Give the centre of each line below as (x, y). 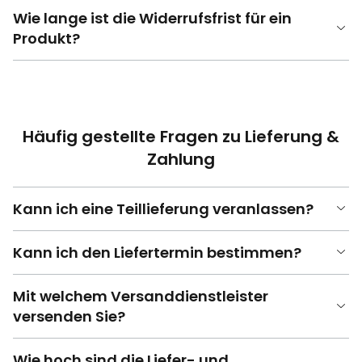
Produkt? (46, 38)
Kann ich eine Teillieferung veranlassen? (163, 208)
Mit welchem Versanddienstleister (141, 296)
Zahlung (181, 159)
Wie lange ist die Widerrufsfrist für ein (152, 18)
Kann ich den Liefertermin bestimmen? (157, 252)
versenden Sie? (69, 316)
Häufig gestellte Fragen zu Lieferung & (181, 136)
